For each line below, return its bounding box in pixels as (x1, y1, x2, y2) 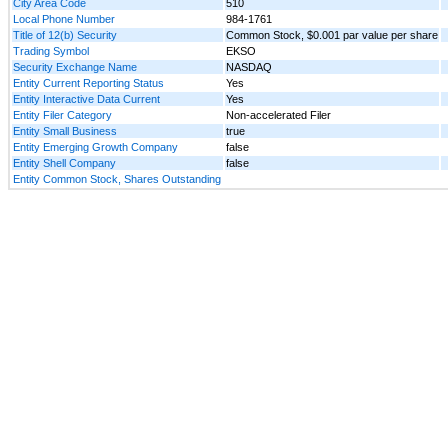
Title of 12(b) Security (13, 28, 117, 41)
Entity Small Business (13, 124, 117, 137)
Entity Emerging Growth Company (13, 140, 178, 153)
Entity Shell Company (13, 156, 116, 169)
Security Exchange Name (13, 60, 137, 73)
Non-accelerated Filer (226, 108, 331, 121)
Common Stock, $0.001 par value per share (226, 28, 438, 41)
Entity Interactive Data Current (13, 92, 160, 105)
